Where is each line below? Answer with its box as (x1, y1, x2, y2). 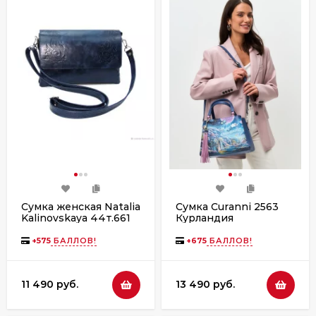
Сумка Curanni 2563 (176, 200, 279, 213)
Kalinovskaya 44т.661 (21, 211, 130, 224)
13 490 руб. (176, 278, 235, 291)
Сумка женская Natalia (21, 200, 140, 213)
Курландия (176, 211, 233, 224)
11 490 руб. (21, 278, 78, 291)
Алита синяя (21, 222, 87, 236)
